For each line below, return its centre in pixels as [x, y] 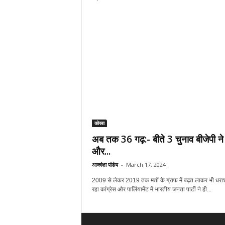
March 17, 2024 [146, 164]
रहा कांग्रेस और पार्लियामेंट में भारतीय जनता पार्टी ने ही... [151, 189]
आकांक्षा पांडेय [105, 164]
